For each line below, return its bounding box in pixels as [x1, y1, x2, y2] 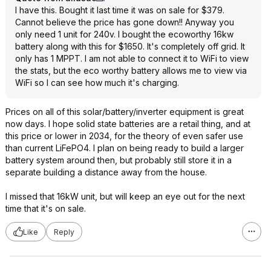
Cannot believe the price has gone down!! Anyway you [15, 17, 234, 27]
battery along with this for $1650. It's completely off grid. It [15, 41, 245, 51]
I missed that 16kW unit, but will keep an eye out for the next [5, 191, 245, 201]
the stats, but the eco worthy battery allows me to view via [15, 65, 247, 76]
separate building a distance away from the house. [5, 167, 207, 177]
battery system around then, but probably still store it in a [5, 155, 232, 165]
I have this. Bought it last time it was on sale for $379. [15, 5, 224, 15]
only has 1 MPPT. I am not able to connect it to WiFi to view [15, 53, 249, 64]
